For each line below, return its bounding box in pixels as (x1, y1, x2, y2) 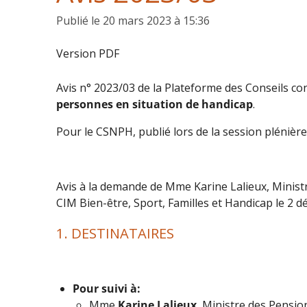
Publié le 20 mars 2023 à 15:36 (56, 12, 210, 28)
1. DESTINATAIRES (56, 223, 174, 243)
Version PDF (56, 46, 119, 62)
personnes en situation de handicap (56, 96, 253, 112)
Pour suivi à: (73, 280, 140, 296)
